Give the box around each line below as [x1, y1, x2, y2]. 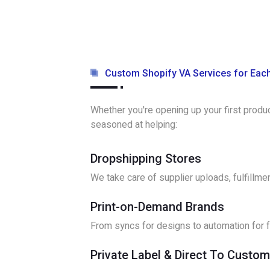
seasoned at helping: [90, 118, 177, 132]
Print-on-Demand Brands [90, 199, 224, 214]
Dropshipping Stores [90, 151, 201, 166]
